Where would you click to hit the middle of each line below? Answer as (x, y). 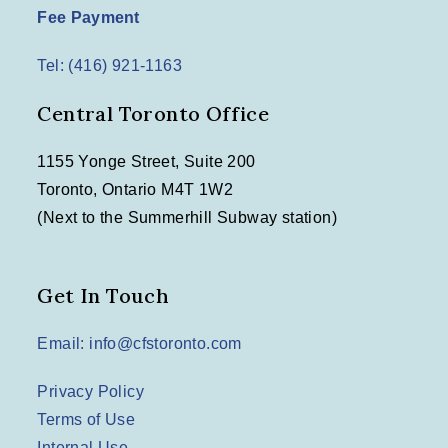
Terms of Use (86, 420)
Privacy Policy (91, 392)
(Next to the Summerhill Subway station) (187, 218)
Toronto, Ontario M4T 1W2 (135, 190)
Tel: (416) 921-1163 (110, 66)
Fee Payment (88, 18)
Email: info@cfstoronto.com (139, 344)
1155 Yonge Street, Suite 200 (146, 162)
